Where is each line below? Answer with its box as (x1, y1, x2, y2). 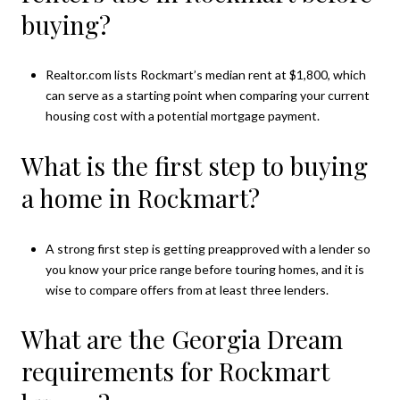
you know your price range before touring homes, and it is (45, 261, 364, 277)
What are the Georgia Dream (21, 322, 343, 356)
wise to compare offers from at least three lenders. (45, 281, 329, 297)
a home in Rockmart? (21, 180, 260, 214)
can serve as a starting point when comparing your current (45, 87, 370, 104)
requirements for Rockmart (21, 354, 329, 388)
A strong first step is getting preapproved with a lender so (45, 240, 371, 256)
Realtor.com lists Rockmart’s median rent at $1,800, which (45, 67, 366, 83)
